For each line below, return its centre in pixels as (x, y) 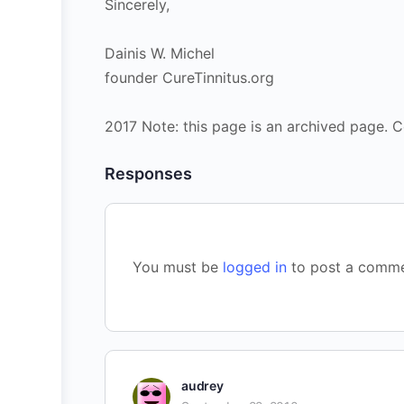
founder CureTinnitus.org (189, 78)
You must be (178, 267)
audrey (202, 386)
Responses (148, 174)
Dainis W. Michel (160, 53)
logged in (255, 267)
